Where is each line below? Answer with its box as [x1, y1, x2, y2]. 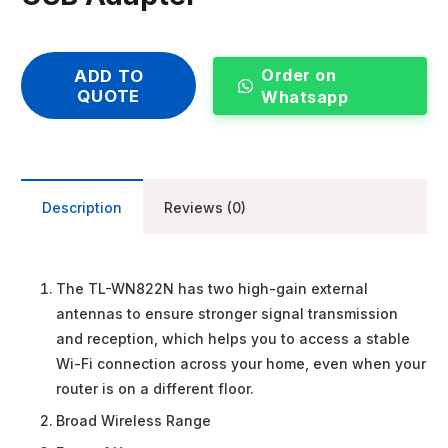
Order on [261, 65, 337, 86]
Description [42, 199, 122, 217]
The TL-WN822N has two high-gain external [56, 280, 368, 298]
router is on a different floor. [56, 380, 254, 398]
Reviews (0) [164, 199, 246, 217]
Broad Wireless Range [56, 412, 211, 430]
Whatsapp [261, 87, 349, 108]
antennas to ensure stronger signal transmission [56, 305, 398, 323]
